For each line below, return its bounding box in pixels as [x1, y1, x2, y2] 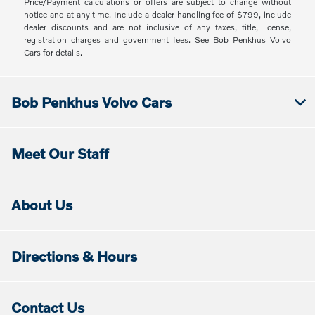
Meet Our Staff [11, 145, 109, 162]
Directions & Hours [11, 247, 137, 265]
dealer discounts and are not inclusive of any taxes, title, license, [24, 22, 291, 33]
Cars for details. [24, 47, 83, 58]
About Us [11, 196, 72, 214]
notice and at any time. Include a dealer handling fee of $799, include [24, 9, 291, 20]
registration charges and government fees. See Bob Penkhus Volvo [24, 34, 291, 46]
